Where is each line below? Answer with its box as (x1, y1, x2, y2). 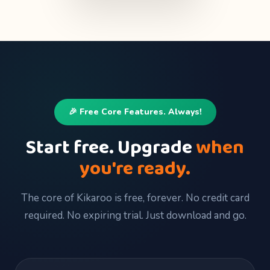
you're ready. (80, 154, 190, 185)
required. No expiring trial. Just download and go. (24, 209, 246, 223)
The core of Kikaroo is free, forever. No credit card (20, 191, 250, 206)
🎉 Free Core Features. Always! (68, 106, 202, 118)
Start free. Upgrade (26, 133, 196, 164)
